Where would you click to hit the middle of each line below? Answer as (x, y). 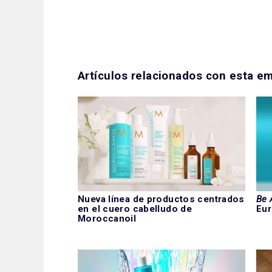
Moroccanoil (107, 218)
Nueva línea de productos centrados (161, 199)
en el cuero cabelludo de (135, 209)
